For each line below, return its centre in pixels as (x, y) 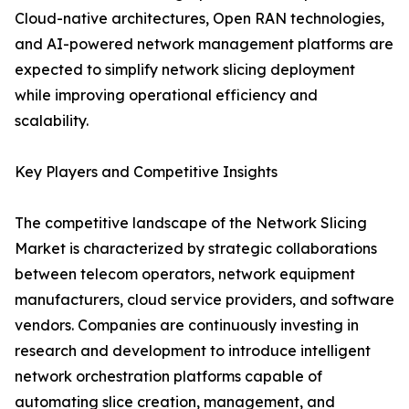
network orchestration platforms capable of (168, 377)
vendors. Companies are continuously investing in (187, 325)
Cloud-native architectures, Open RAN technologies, (199, 19)
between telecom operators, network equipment (185, 274)
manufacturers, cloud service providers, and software (204, 300)
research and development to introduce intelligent (193, 351)
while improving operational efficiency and (166, 95)
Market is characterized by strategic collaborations (196, 249)
